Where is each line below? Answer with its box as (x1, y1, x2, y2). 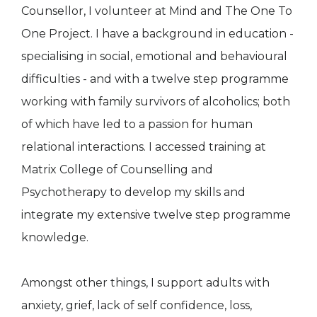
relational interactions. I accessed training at (21, 139, 266, 154)
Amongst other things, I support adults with (21, 275, 270, 289)
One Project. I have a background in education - (21, 26, 294, 40)
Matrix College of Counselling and (21, 162, 213, 176)
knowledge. (21, 230, 88, 244)
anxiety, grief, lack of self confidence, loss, (21, 298, 252, 312)
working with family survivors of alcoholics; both (21, 94, 290, 108)
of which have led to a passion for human (21, 117, 253, 131)
